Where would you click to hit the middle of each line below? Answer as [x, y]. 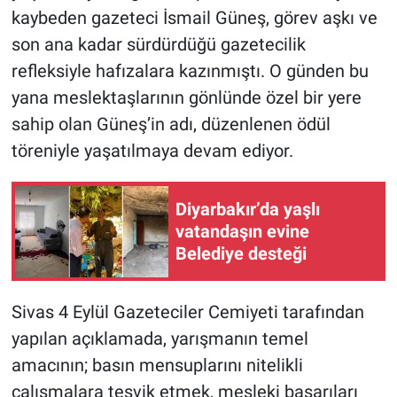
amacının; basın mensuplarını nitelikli [157, 366]
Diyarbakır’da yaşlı [248, 209]
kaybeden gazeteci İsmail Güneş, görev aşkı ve [194, 18]
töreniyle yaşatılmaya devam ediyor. [152, 151]
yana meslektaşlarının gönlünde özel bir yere [186, 98]
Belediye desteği [241, 253]
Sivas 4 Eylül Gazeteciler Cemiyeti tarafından [187, 312]
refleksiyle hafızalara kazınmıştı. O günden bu [190, 71]
